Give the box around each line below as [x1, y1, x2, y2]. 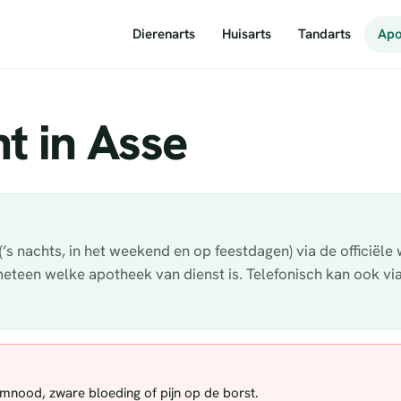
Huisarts [222, 24, 271, 43]
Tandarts [298, 24, 351, 43]
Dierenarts [132, 24, 195, 43]
